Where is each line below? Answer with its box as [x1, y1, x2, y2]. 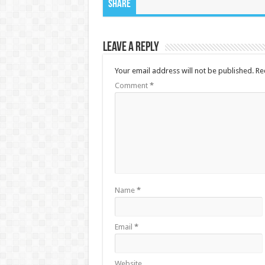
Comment [114, 81, 150, 91]
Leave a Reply [102, 41, 159, 55]
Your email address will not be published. [114, 66, 254, 76]
